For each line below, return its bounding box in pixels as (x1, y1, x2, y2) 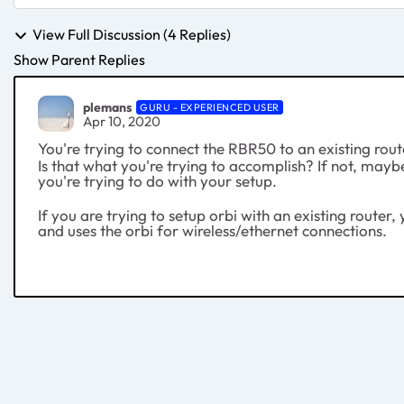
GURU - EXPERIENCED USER (140, 100, 280, 114)
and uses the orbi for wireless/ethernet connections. (38, 221, 390, 241)
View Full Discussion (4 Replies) (32, 25, 231, 43)
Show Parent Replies (14, 50, 145, 69)
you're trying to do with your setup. (38, 171, 280, 191)
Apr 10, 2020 (83, 112, 161, 130)
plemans (83, 98, 132, 115)
